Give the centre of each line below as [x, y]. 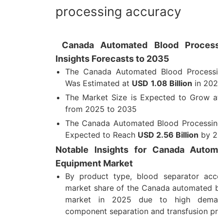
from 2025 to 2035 [101, 109]
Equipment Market [94, 163]
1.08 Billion [172, 83]
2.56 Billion [177, 135]
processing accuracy [118, 11]
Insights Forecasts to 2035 [112, 59]
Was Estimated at [99, 83]
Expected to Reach [101, 135]
